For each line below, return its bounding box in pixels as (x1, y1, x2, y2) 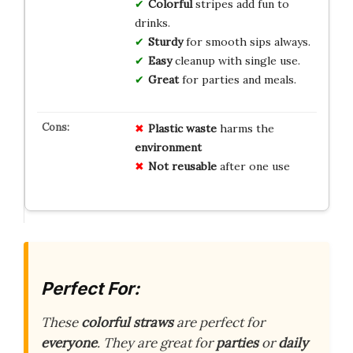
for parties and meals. (178, 72, 296, 87)
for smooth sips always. (182, 34, 310, 49)
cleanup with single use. (171, 53, 300, 68)
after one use (216, 158, 290, 173)
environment (134, 139, 202, 154)
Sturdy (147, 34, 183, 49)
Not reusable (147, 158, 217, 173)
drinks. (134, 15, 170, 30)
